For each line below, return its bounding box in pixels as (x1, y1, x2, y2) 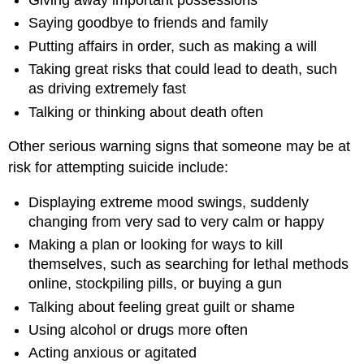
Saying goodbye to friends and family (28, 15, 269, 32)
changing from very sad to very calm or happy (28, 213, 325, 230)
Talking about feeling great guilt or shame (28, 298, 296, 315)
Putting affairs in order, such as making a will (28, 37, 318, 54)
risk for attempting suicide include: (8, 159, 229, 176)
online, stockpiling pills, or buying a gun (28, 275, 283, 292)
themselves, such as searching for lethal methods (28, 256, 349, 273)
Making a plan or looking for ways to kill (28, 236, 284, 253)
